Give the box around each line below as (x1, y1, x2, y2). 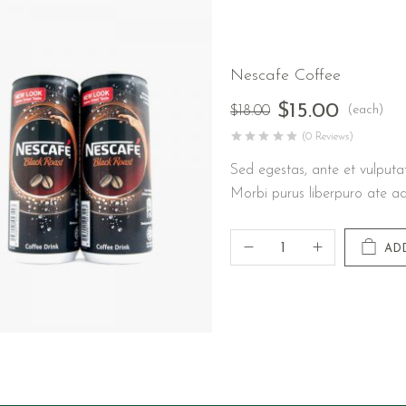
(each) (347, 103, 383, 118)
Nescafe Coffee (230, 67, 341, 85)
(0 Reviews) (302, 131, 354, 143)
